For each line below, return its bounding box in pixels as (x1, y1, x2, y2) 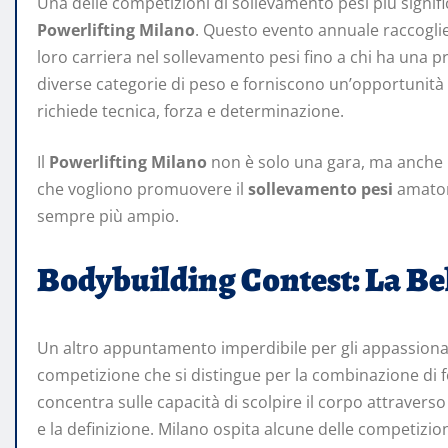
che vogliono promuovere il (37, 178, 248, 201)
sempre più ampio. (37, 205, 179, 228)
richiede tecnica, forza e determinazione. (37, 100, 344, 123)
